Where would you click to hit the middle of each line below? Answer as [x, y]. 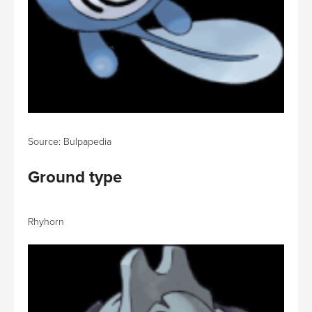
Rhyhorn [46, 221]
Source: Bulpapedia [70, 141]
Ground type [75, 177]
